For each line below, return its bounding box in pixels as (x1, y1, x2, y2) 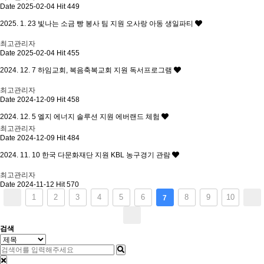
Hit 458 (57, 95, 80, 104)
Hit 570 (56, 180, 79, 189)
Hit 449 (57, 2, 80, 11)
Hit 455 (57, 49, 80, 57)
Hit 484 (57, 134, 80, 142)
